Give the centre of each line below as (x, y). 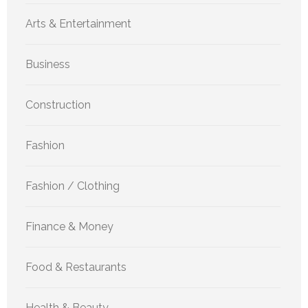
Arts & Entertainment (78, 23)
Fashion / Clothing (73, 186)
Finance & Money (69, 226)
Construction (58, 104)
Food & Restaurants (76, 267)
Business (48, 64)
